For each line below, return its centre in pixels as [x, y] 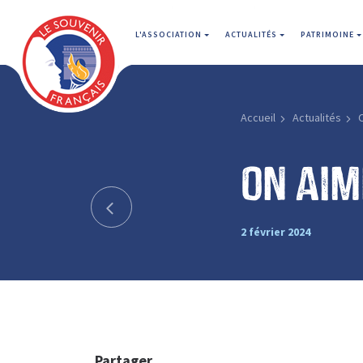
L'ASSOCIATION [170, 34]
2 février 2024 [275, 231]
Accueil [258, 117]
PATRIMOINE [329, 34]
